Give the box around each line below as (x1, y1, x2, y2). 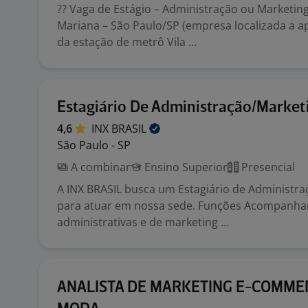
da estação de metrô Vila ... (57, 34, 197, 49)
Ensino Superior (142, 159, 228, 175)
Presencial (239, 159, 295, 175)
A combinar (68, 159, 131, 175)
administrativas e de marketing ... (57, 214, 229, 230)
